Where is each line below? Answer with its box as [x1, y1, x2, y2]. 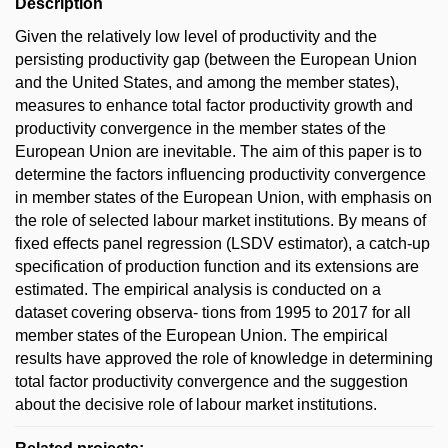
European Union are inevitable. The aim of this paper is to [15, 143, 422, 160]
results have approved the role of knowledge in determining [15, 350, 433, 367]
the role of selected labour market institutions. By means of [15, 212, 426, 229]
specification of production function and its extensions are [15, 258, 419, 275]
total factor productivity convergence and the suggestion [15, 373, 408, 390]
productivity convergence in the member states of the [15, 120, 386, 137]
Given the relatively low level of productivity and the [15, 28, 377, 45]
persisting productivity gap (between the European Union [15, 51, 417, 68]
